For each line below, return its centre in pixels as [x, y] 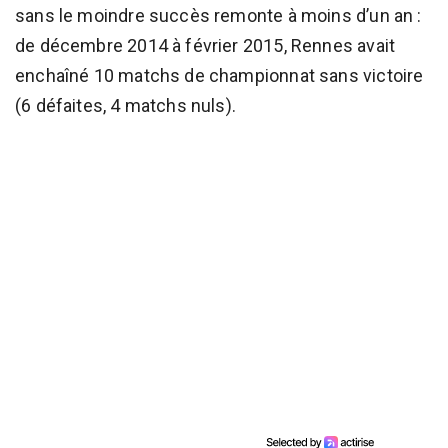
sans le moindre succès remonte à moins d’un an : [218, 15]
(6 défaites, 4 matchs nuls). [126, 105]
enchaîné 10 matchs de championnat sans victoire [219, 75]
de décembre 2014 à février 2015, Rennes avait [205, 45]
